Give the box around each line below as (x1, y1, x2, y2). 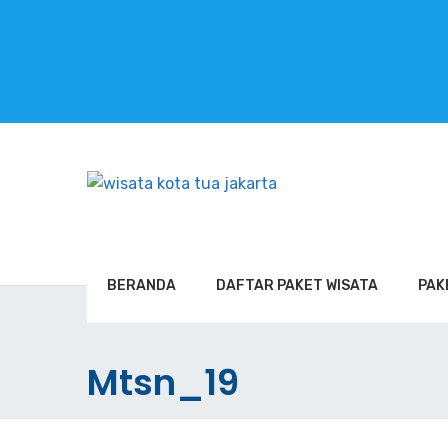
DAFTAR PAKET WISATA (216, 277, 378, 294)
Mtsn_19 (87, 357, 239, 408)
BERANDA (107, 277, 176, 294)
